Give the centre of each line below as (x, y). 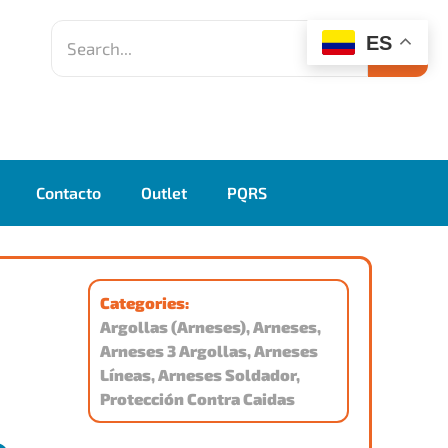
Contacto (68, 192)
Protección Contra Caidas (197, 398)
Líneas (125, 374)
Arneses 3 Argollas (173, 350)
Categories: (144, 302)
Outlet (164, 192)
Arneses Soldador (226, 374)
